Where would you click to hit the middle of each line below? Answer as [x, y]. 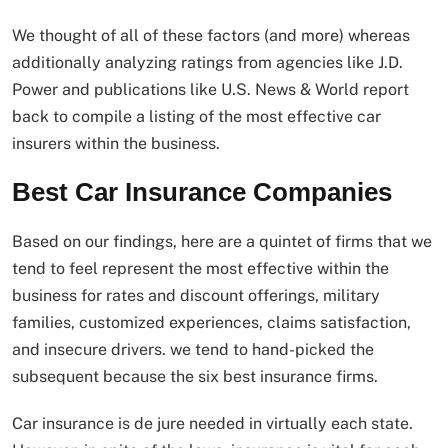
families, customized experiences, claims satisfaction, [211, 323]
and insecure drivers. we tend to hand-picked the [193, 350]
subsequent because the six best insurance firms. [195, 377]
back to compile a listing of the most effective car [196, 117]
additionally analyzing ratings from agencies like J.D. [207, 63]
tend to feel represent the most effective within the [200, 269]
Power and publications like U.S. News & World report [210, 90]
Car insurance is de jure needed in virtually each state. [212, 424]
